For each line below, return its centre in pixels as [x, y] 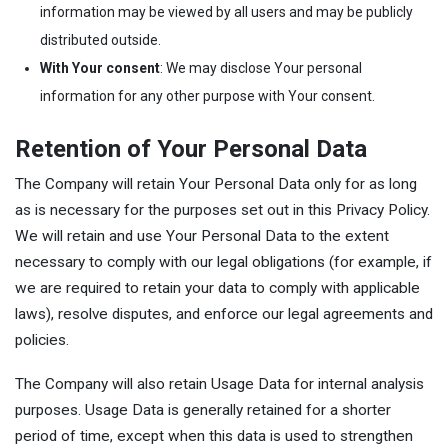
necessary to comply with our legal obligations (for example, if [223, 261]
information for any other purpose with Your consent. [207, 95]
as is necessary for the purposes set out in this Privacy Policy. [222, 209]
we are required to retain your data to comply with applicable [217, 287]
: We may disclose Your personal [261, 67]
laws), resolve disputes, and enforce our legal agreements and [224, 313]
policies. [42, 339]
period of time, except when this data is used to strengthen [214, 436]
